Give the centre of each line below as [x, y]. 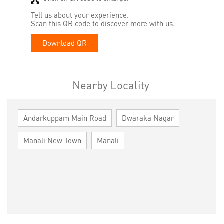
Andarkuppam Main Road [65, 118]
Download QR [65, 43]
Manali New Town [52, 140]
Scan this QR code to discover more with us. [103, 24]
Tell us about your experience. [80, 15]
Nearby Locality [111, 85]
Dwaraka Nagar [148, 118]
